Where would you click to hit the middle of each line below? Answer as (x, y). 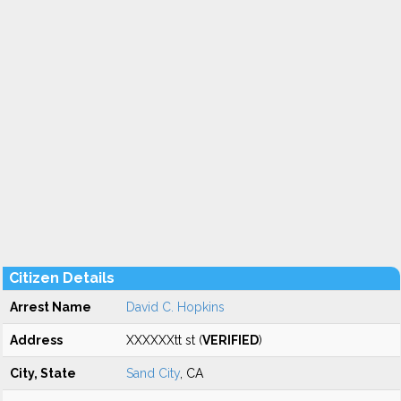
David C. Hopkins (175, 307)
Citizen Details (62, 278)
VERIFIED (230, 340)
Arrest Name (51, 307)
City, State (43, 373)
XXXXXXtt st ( (164, 340)
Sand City (153, 373)
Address (36, 340)
